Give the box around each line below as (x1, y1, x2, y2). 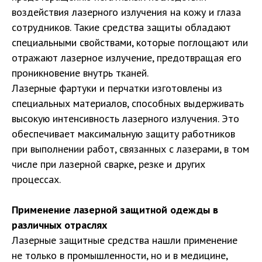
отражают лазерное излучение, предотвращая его (12, 51, 242, 64)
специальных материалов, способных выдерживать (12, 96, 244, 110)
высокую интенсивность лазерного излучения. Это (12, 112, 239, 125)
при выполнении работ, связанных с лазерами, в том (12, 142, 249, 156)
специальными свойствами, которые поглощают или (12, 36, 248, 49)
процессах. (12, 173, 61, 186)
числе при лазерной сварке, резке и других (12, 157, 205, 171)
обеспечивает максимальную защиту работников (12, 127, 235, 140)
